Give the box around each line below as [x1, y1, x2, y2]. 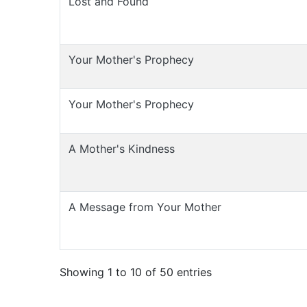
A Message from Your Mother [69, 200, 221, 214]
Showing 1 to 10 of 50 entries [60, 265, 212, 279]
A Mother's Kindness [69, 142, 175, 156]
